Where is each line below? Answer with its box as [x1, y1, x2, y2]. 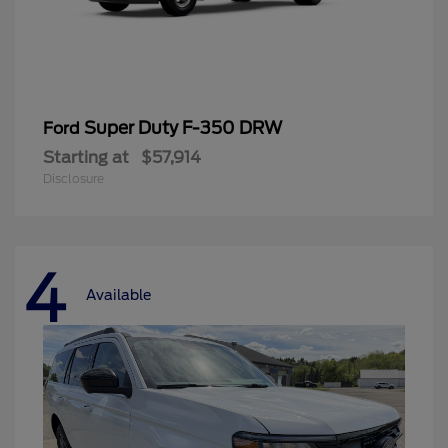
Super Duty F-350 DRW [84, 118, 282, 139]
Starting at [43, 148, 129, 168]
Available [86, 286, 151, 303]
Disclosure [43, 171, 104, 187]
